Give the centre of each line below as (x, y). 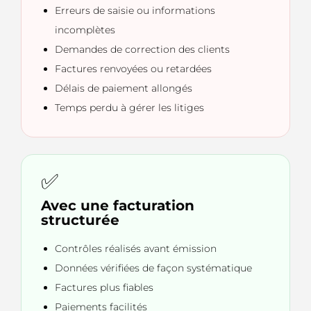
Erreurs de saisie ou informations (135, 11)
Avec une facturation (118, 206)
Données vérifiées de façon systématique (153, 268)
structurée (80, 220)
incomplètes (85, 30)
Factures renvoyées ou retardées (133, 69)
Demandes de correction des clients (142, 50)
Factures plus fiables (104, 288)
